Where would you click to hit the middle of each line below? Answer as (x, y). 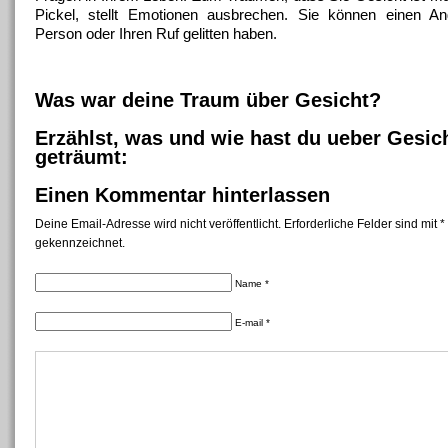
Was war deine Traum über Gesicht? (208, 100)
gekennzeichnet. (80, 243)
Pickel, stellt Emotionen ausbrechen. (166, 14)
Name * (252, 283)
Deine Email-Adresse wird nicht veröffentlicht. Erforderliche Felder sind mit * (240, 224)
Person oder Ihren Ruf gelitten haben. (156, 33)
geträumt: (81, 157)
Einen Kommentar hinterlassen (182, 195)
